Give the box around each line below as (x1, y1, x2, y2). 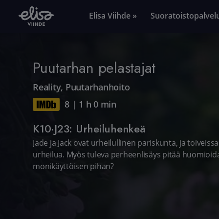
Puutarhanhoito (65, 81, 130, 93)
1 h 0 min (79, 98, 116, 110)
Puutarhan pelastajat (33, 57, 156, 78)
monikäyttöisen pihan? (33, 161, 114, 172)
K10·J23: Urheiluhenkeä (33, 120, 146, 136)
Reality (33, 81, 61, 93)
